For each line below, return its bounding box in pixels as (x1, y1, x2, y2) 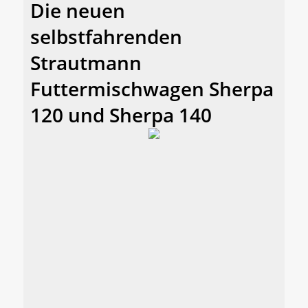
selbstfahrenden (30, 23, 182, 50)
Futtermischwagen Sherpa (30, 76, 274, 102)
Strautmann (30, 49, 142, 76)
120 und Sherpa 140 (30, 102, 212, 129)
